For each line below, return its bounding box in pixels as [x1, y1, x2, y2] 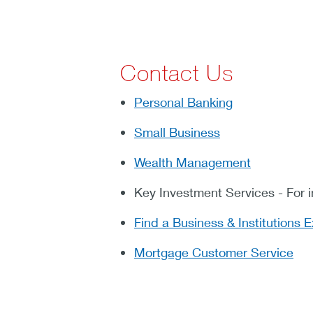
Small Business [134, 124, 220, 140]
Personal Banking [134, 94, 233, 110]
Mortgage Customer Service [134, 245, 293, 260]
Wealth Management [134, 154, 251, 170]
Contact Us [120, 60, 233, 86]
